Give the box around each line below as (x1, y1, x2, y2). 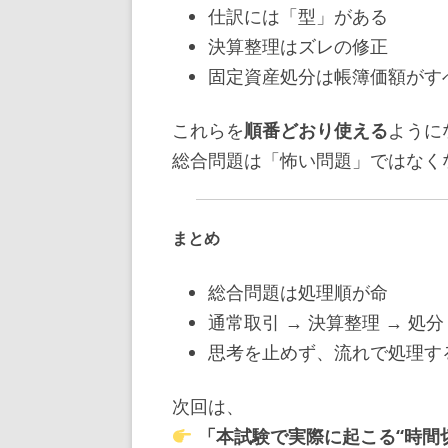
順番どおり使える (244, 117, 388, 142)
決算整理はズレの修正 (208, 33, 388, 58)
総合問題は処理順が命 (208, 279, 388, 304)
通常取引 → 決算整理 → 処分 (208, 309, 444, 334)
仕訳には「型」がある (208, 3, 388, 28)
